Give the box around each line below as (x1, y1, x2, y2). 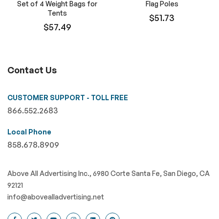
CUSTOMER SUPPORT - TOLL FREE (7, 93, 128, 102)
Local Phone (7, 128, 51, 136)
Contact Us (7, 65, 57, 76)
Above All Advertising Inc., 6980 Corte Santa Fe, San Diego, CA (7, 169, 210, 178)
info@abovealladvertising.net (7, 193, 104, 201)
